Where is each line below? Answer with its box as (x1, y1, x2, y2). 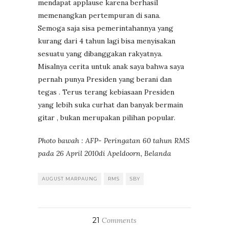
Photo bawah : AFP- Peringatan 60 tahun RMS (38, 135, 190, 145)
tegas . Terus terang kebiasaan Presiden (38, 87, 174, 97)
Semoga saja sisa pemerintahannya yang (38, 23, 173, 33)
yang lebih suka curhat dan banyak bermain (38, 100, 183, 109)
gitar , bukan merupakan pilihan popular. (38, 112, 175, 122)
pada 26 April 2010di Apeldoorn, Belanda (38, 148, 171, 158)
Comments (100, 215, 136, 225)
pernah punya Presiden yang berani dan (38, 74, 172, 84)
